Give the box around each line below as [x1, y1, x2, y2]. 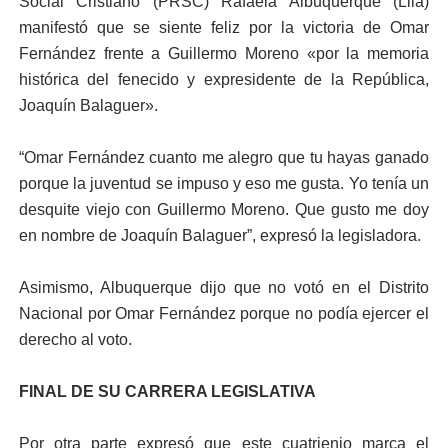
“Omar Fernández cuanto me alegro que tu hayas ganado [18, 149, 430, 166]
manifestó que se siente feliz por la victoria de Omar [18, 19, 430, 36]
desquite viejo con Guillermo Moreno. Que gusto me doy [18, 201, 430, 218]
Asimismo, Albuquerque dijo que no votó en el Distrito [18, 279, 430, 296]
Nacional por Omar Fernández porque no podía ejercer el [18, 305, 430, 322]
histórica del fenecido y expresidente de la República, [18, 71, 430, 88]
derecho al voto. [18, 331, 132, 348]
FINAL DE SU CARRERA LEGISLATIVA [18, 383, 316, 400]
